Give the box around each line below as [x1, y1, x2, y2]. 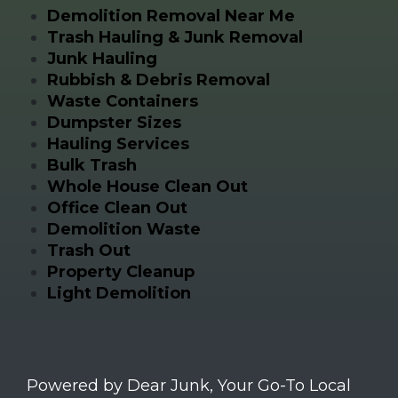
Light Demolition [46, 283, 191, 303]
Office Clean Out [46, 197, 187, 218]
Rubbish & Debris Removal [46, 69, 270, 90]
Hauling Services [46, 133, 189, 154]
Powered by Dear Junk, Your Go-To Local [27, 376, 351, 396]
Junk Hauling [46, 48, 157, 68]
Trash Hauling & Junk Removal [46, 27, 303, 47]
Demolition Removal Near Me [46, 5, 295, 26]
